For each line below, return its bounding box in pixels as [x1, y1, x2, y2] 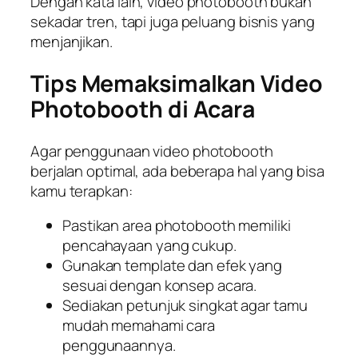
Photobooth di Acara [30, 93, 256, 125]
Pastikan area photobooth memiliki [62, 215, 291, 237]
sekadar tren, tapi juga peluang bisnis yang [30, 11, 315, 33]
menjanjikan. [30, 31, 113, 53]
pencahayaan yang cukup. [62, 235, 237, 257]
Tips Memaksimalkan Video [30, 67, 323, 99]
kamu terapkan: [30, 180, 133, 201]
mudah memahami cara [62, 315, 216, 336]
